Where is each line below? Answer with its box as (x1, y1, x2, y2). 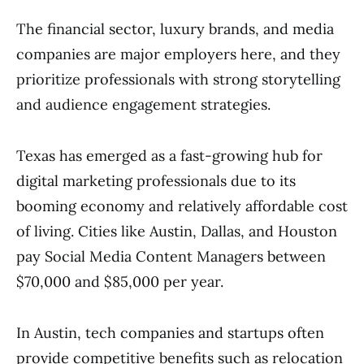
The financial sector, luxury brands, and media (16, 19, 334, 38)
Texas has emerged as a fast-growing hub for (16, 146, 323, 165)
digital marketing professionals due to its (16, 171, 296, 190)
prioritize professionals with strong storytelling (16, 70, 340, 89)
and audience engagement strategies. (16, 95, 271, 114)
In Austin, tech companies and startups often (16, 323, 324, 342)
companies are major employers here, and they (16, 45, 340, 63)
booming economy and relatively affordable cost (16, 197, 348, 215)
